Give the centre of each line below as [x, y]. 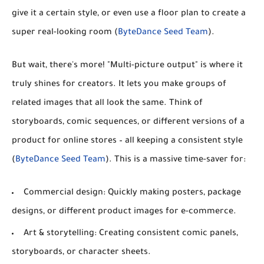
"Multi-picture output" [153, 66]
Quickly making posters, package [173, 193]
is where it [220, 66]
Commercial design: [65, 193]
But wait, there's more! [60, 66]
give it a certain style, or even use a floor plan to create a [129, 14]
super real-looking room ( [65, 33]
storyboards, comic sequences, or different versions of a [128, 122]
